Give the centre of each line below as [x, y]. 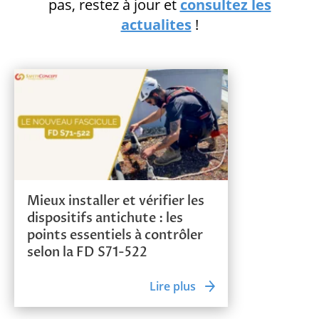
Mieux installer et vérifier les [116, 201]
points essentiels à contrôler [115, 235]
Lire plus [173, 286]
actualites [156, 24]
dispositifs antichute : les [105, 218]
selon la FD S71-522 [88, 252]
